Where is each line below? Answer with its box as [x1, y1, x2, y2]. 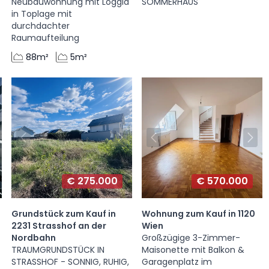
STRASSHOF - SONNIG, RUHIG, [11, 255, 129, 268]
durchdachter [11, 19, 70, 32]
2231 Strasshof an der [11, 219, 106, 232]
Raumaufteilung [11, 31, 79, 44]
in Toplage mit [11, 7, 72, 20]
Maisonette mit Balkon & [141, 243, 244, 256]
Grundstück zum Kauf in [11, 207, 116, 220]
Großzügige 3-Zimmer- [141, 231, 240, 244]
